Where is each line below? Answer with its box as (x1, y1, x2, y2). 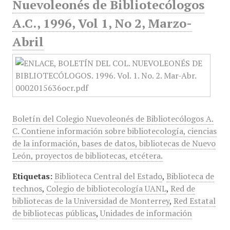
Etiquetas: (12, 170, 52, 182)
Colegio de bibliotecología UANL (46, 183, 166, 194)
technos (12, 183, 42, 194)
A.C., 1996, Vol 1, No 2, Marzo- (12, 15, 192, 31)
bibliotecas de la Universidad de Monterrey (12, 195, 169, 206)
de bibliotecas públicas (12, 207, 96, 219)
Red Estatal (173, 195, 216, 206)
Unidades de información (100, 207, 192, 219)
